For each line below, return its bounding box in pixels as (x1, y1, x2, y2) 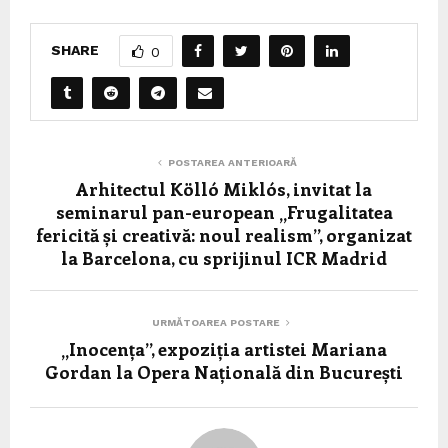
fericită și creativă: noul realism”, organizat (36, 223, 412, 248)
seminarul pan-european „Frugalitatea (55, 200, 393, 225)
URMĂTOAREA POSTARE (152, 317, 280, 329)
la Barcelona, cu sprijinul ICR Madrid (61, 246, 387, 271)
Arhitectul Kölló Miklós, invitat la (76, 177, 372, 202)
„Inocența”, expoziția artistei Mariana (61, 337, 387, 362)
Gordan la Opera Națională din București (45, 360, 403, 385)
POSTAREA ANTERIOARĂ (167, 157, 297, 169)
